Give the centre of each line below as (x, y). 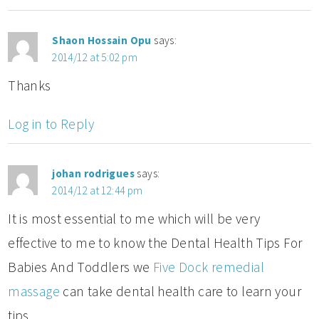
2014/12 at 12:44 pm (98, 190)
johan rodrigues (93, 173)
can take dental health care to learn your (181, 291)
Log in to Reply (51, 124)
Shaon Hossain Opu (102, 40)
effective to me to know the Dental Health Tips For (155, 242)
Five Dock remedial (209, 267)
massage (34, 291)
